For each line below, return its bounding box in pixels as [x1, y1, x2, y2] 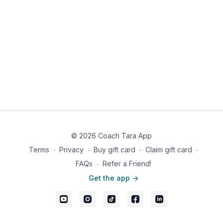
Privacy [59, 145, 84, 154]
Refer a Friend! [103, 159, 151, 168]
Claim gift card [145, 145, 192, 154]
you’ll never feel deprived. [8, 2, 96, 11]
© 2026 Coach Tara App [71, 131, 152, 140]
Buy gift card [94, 145, 135, 154]
